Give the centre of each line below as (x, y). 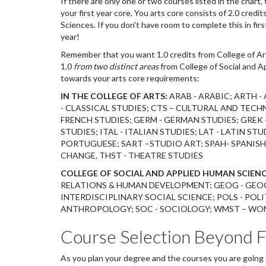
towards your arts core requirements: (130, 78)
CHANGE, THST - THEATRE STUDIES (132, 155)
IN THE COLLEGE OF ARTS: (114, 96)
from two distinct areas (116, 66)
